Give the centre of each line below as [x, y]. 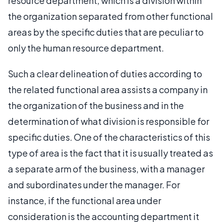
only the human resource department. [86, 48]
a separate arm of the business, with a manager [106, 169]
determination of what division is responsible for [109, 121]
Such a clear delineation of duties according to [105, 74]
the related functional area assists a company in [108, 89]
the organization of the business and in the [96, 105]
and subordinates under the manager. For [94, 185]
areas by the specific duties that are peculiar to [106, 32]
